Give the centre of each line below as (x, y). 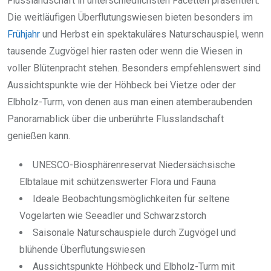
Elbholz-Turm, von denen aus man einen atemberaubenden (130, 102)
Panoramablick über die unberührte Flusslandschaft (116, 119)
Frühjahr (24, 34)
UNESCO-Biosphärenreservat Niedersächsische (134, 165)
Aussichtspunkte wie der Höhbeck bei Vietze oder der (122, 85)
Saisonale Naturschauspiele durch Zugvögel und (134, 232)
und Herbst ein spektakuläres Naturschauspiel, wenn (152, 34)
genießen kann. (39, 135)
